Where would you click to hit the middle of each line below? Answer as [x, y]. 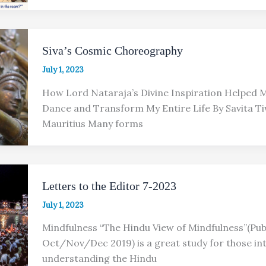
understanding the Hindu [99, 259]
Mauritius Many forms [92, 123]
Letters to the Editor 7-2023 [109, 186]
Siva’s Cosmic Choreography [112, 51]
